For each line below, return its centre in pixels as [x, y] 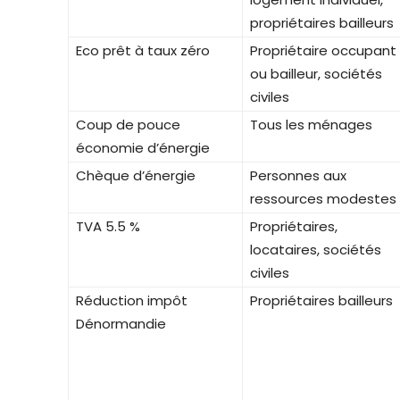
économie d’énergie [143, 147]
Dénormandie [121, 323]
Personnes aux [298, 175]
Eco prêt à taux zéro [143, 50]
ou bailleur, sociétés [316, 73]
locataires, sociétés [316, 249]
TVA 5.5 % [108, 226]
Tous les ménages [311, 124]
